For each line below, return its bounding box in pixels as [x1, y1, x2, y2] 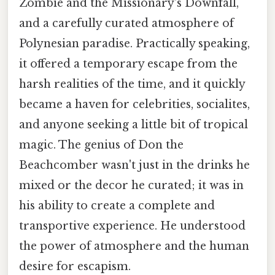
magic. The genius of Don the [19, 138, 184, 152]
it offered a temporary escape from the [19, 57, 238, 71]
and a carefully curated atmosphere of [19, 17, 234, 31]
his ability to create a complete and [19, 199, 215, 213]
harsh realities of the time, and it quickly [19, 77, 245, 91]
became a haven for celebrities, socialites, [19, 98, 250, 112]
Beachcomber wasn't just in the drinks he [19, 158, 250, 172]
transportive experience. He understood [19, 219, 246, 233]
